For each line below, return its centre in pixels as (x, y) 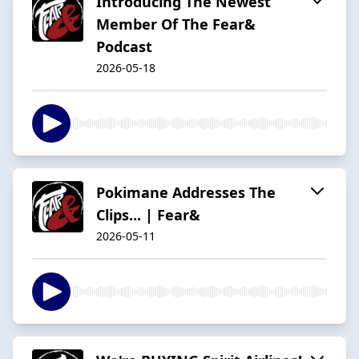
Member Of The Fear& (176, 24)
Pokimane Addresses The (186, 192)
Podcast (124, 46)
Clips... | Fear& (148, 214)
